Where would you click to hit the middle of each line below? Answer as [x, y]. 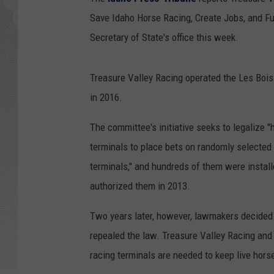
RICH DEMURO [195, 147]
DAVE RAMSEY [194, 55]
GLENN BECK [192, 24]
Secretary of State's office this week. [164, 38]
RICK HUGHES [194, 86]
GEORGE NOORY [198, 116]
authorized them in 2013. [140, 186]
